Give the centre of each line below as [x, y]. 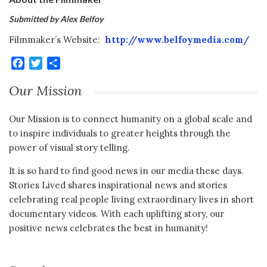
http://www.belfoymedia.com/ [177, 39]
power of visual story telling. [69, 148]
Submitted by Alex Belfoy [56, 18]
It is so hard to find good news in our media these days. [126, 171]
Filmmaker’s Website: [57, 39]
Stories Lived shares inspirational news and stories [118, 185]
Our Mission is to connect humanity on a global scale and [131, 119]
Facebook [47, 63]
